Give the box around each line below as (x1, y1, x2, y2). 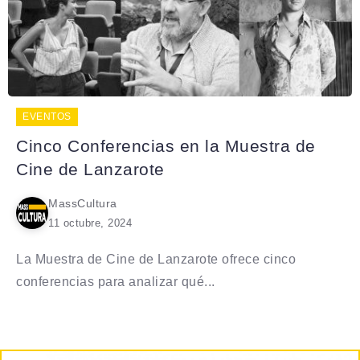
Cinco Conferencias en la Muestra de (16, 136, 316, 155)
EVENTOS (22, 110, 72, 122)
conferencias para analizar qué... (16, 274, 215, 288)
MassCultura (48, 196, 117, 210)
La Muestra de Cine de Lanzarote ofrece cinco (16, 252, 296, 266)
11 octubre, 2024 (48, 216, 132, 229)
